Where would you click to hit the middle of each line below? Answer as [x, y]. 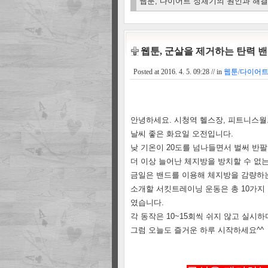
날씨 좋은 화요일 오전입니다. [183, 134]
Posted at [147, 72]
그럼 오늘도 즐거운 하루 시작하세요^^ [197, 230]
